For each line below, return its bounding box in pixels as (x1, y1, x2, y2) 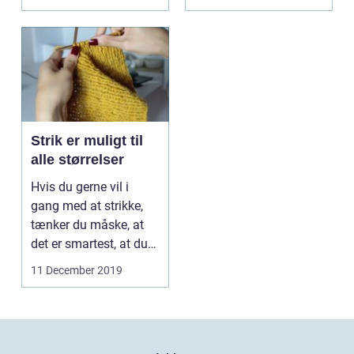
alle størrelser (31, 151, 124, 168)
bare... (31, 254, 65, 270)
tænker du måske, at (31, 217, 144, 232)
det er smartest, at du (31, 235, 148, 251)
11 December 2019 (31, 263, 122, 277)
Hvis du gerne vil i (31, 179, 129, 194)
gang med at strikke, (31, 198, 143, 213)
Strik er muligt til (31, 132, 143, 149)
